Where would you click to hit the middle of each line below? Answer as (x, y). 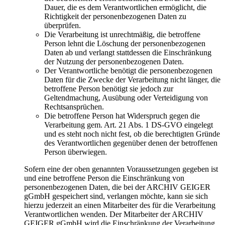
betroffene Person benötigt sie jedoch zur (109, 89)
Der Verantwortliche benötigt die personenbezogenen (128, 71)
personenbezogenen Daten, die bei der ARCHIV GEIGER (117, 187)
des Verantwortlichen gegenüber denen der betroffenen (131, 143)
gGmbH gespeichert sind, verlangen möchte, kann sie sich (116, 196)
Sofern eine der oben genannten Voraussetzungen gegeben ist (121, 169)
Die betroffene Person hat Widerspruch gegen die (122, 116)
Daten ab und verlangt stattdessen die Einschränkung (128, 53)
